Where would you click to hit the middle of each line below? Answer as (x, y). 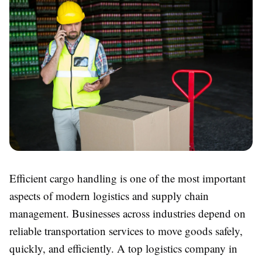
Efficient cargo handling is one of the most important (127, 178)
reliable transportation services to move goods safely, (126, 231)
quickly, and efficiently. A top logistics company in (123, 249)
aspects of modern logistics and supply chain (109, 196)
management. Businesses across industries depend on (127, 213)
